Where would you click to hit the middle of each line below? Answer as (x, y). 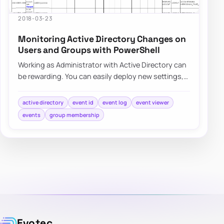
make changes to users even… (68, 87)
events (32, 114)
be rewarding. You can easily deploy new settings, (101, 76)
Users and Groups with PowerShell (89, 50)
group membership (75, 114)
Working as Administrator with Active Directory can (102, 64)
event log (115, 102)
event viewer (153, 102)
